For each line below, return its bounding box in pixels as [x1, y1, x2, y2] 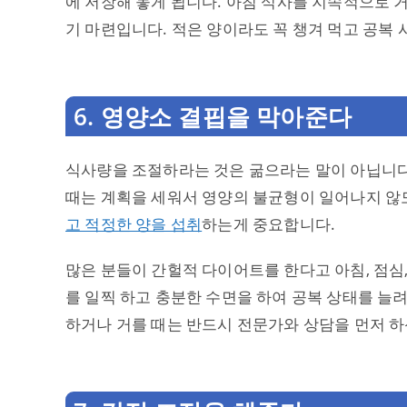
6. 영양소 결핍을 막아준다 [74, 101, 352, 132]
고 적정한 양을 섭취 [65, 213, 203, 234]
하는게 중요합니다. [202, 213, 336, 234]
